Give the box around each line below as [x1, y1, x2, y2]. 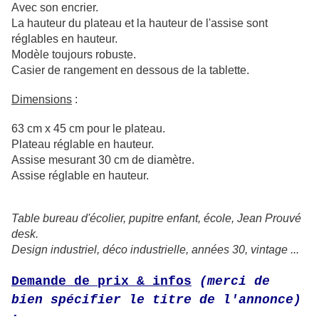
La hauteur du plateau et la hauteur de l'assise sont [11, 17, 268, 30]
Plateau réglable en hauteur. [11, 138, 154, 151]
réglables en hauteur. [11, 33, 117, 46]
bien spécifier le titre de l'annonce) [11, 293, 301, 308]
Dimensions [11, 93, 72, 106]
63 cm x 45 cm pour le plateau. [11, 122, 165, 135]
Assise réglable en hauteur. [11, 169, 149, 182]
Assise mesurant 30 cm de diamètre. [11, 154, 194, 167]
